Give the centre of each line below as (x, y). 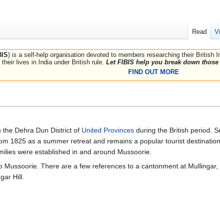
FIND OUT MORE (153, 72)
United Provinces (108, 130)
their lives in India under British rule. (54, 62)
